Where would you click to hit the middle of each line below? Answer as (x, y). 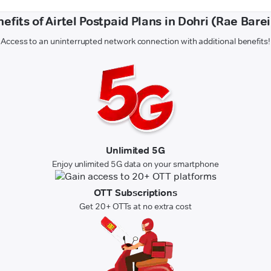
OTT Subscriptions (135, 193)
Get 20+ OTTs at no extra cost (135, 207)
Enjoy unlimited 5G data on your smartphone (135, 164)
